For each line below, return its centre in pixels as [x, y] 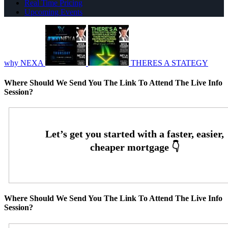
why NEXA [24, 63]
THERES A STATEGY [169, 63]
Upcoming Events [53, 12]
